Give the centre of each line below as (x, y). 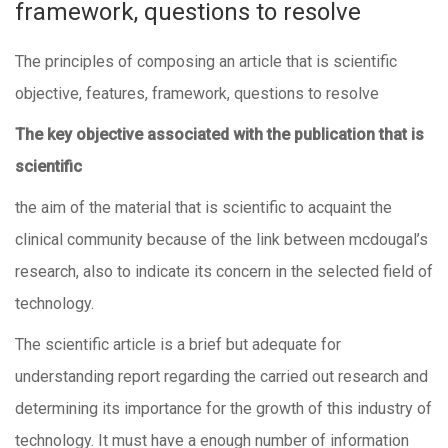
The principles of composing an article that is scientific (206, 61)
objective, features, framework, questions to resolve (197, 93)
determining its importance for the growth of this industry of (223, 408)
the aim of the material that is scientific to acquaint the (203, 207)
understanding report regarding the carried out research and (221, 376)
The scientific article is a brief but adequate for (178, 344)
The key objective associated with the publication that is (219, 134)
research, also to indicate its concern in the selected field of (224, 271)
